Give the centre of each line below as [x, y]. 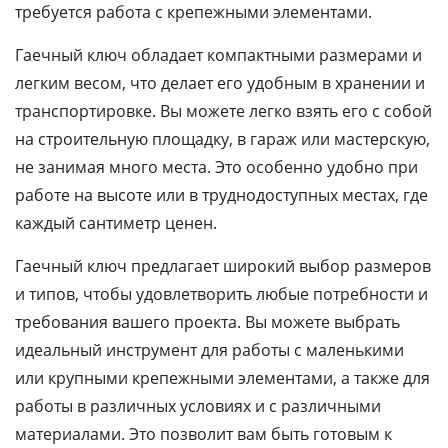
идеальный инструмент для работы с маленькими [209, 350]
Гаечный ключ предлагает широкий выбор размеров [223, 266]
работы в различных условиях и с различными [198, 406]
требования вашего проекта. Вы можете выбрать [207, 322]
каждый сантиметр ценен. [116, 223]
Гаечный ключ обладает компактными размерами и [218, 55]
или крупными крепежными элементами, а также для [222, 378]
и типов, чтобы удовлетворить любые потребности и [221, 294]
